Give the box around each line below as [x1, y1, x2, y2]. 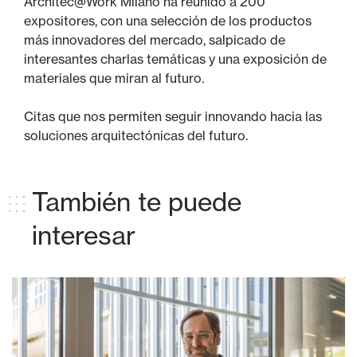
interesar [32, 218, 135, 251]
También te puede [32, 185, 241, 218]
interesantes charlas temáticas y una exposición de [24, 50, 327, 67]
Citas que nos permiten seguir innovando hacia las [24, 108, 322, 124]
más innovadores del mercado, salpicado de [24, 31, 285, 48]
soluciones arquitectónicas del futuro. [24, 127, 248, 143]
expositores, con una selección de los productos [24, 12, 312, 29]
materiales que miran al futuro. [24, 69, 204, 86]
